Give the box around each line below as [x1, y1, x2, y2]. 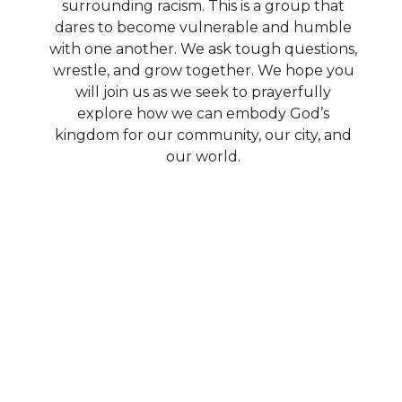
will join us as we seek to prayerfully [75, 83, 331, 100]
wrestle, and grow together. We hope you [52, 61, 354, 79]
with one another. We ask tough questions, [49, 39, 357, 57]
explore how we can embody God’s [77, 104, 329, 122]
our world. [166, 147, 240, 165]
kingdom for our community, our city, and [55, 126, 352, 144]
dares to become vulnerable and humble [55, 18, 352, 36]
